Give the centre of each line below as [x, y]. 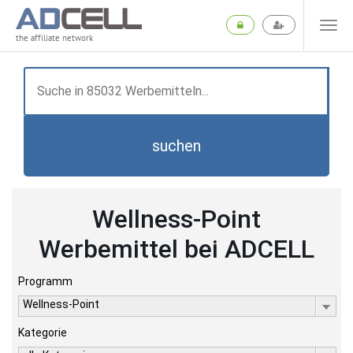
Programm [45, 281]
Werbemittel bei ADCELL [176, 249]
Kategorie [43, 333]
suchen [176, 146]
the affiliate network [54, 38]
